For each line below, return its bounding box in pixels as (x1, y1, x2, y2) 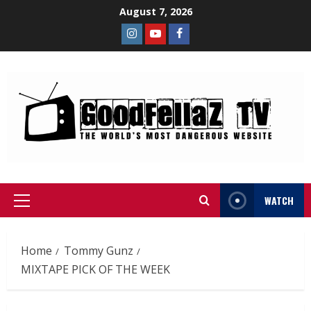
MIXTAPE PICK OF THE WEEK (21, 262, 170, 278)
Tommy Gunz (64, 243, 133, 259)
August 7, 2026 (119, 5, 192, 18)
